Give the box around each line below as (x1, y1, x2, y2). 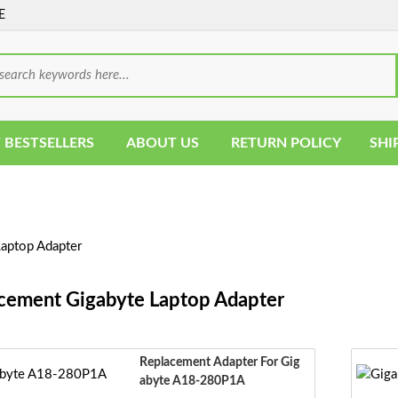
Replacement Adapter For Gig (139, 356, 299, 369)
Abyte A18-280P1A (139, 375, 245, 387)
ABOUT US (126, 136, 199, 150)
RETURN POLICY (231, 136, 341, 150)
